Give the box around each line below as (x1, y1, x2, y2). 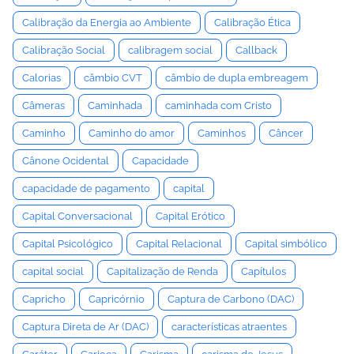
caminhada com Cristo (165, 100, 272, 111)
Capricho (22, 293, 66, 305)
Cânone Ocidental (22, 155, 109, 167)
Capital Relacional (136, 238, 222, 250)
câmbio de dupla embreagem (165, 72, 308, 84)
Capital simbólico (245, 238, 327, 250)
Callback (235, 44, 277, 56)
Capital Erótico (156, 210, 225, 222)
